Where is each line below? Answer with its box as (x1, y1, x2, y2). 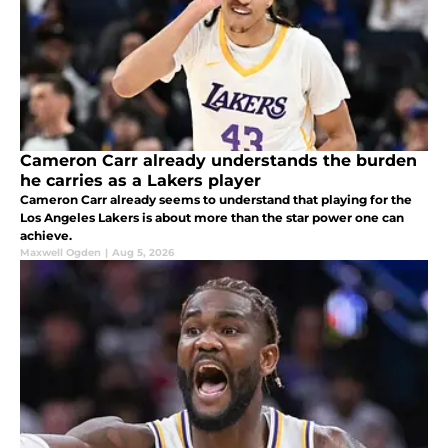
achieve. (20, 227, 72, 243)
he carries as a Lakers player (20, 170, 261, 190)
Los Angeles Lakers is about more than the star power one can (20, 209, 404, 225)
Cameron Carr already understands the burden (20, 150, 417, 170)
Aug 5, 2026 (112, 245, 174, 259)
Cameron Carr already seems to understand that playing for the (20, 191, 412, 207)
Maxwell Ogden (20, 245, 101, 259)
